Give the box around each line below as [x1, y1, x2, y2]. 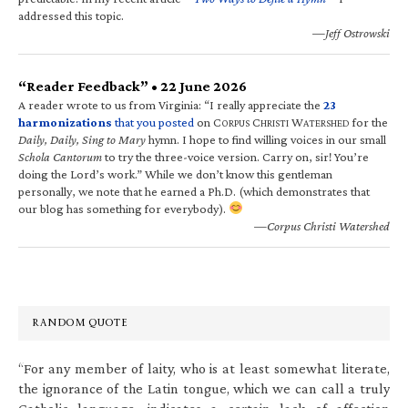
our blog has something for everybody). [18, 200, 229, 216]
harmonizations [18, 114, 112, 129]
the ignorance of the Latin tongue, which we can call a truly [18, 380, 390, 396]
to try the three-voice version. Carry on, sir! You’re [102, 148, 369, 164]
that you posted [112, 114, 194, 129]
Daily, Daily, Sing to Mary [18, 131, 146, 147]
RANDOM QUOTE [32, 310, 127, 335]
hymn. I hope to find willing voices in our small [146, 131, 386, 147]
